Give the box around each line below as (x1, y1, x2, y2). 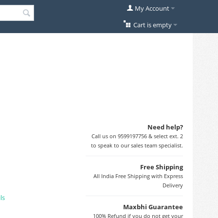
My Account (134, 4, 169, 13)
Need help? (147, 122, 183, 131)
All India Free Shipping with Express (93, 172, 183, 180)
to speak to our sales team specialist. (91, 141, 183, 149)
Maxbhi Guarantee (123, 202, 183, 211)
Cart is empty (133, 20, 172, 29)
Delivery (163, 181, 183, 189)
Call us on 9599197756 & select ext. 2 (91, 132, 183, 140)
